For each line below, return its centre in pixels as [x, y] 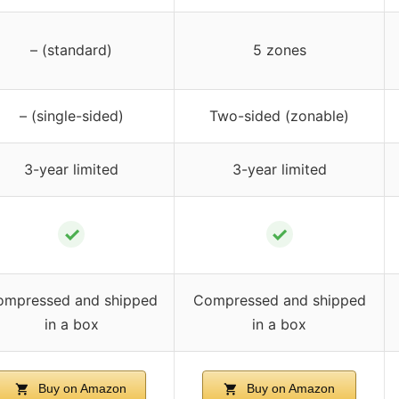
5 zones [279, 49]
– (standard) [71, 49]
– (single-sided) [71, 115]
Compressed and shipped [279, 300]
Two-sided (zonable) [279, 115]
